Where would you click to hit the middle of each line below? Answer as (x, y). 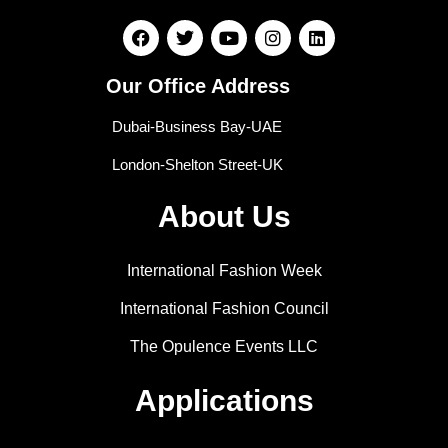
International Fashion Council (224, 309)
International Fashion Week (224, 271)
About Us (224, 217)
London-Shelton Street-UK (197, 165)
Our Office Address (197, 86)
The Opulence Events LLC (224, 347)
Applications (224, 401)
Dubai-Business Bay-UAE (197, 127)
